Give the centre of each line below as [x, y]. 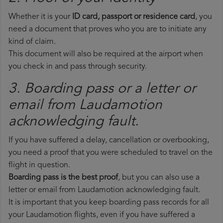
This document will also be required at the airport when [106, 55]
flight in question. [39, 166]
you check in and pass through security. [78, 67]
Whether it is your [40, 17]
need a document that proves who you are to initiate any [108, 30]
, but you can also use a [159, 178]
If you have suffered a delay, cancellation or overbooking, [109, 141]
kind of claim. [32, 42]
